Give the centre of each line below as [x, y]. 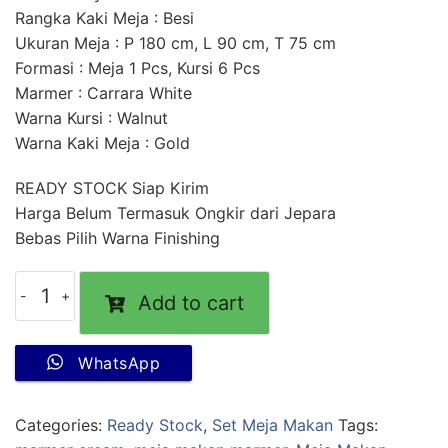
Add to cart [191, 303]
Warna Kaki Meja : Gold [102, 143]
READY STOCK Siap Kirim [112, 188]
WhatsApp [119, 363]
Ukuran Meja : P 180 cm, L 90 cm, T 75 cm [175, 43]
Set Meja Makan [272, 425]
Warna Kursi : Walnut [91, 118]
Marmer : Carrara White [103, 93]
